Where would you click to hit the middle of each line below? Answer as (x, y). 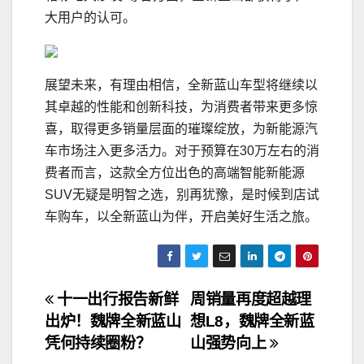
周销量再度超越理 (251, 300)
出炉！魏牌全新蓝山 (113, 322)
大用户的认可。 (90, 18)
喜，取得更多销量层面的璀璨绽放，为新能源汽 (181, 129)
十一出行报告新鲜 (116, 300)
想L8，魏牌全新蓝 (252, 322)
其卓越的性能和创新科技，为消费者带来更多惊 (181, 107)
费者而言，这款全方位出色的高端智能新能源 (175, 173)
